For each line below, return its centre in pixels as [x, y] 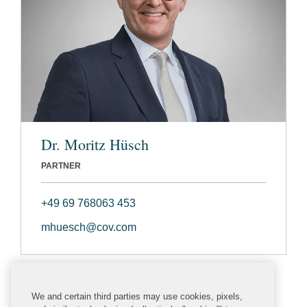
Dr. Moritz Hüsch [95, 144]
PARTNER [61, 165]
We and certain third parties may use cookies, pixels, [137, 296]
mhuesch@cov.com [89, 227]
